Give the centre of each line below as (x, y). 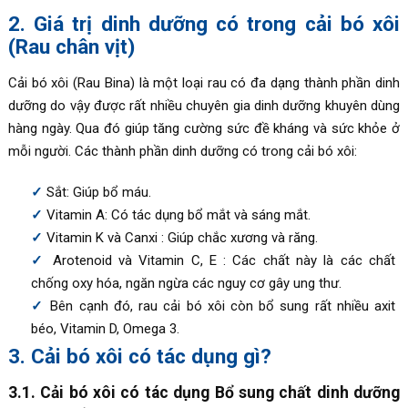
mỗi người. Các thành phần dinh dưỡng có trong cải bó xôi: (182, 151)
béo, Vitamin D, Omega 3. (105, 328)
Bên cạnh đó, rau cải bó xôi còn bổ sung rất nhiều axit (223, 306)
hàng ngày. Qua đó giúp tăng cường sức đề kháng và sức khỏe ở (204, 128)
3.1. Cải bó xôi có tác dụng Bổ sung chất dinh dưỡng (204, 392)
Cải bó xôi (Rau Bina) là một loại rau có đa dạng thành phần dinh (204, 82)
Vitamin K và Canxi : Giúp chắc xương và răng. (182, 237)
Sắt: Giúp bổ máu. (98, 192)
